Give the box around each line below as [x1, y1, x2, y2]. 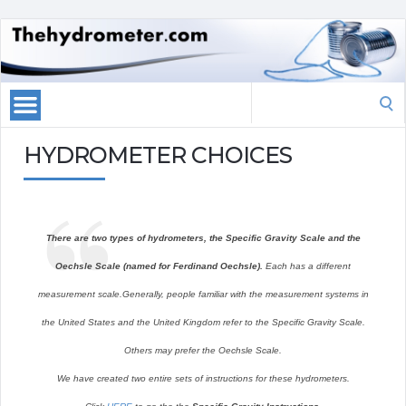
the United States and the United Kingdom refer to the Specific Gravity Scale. [41, 317, 365, 328]
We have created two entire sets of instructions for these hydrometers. [56, 373, 350, 384]
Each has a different [263, 261, 351, 272]
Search [250, 84, 292, 102]
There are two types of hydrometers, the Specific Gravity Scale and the [45, 233, 361, 244]
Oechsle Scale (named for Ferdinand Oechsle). [55, 261, 263, 272]
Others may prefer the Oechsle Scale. [124, 345, 282, 356]
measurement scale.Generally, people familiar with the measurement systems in [37, 289, 369, 300]
